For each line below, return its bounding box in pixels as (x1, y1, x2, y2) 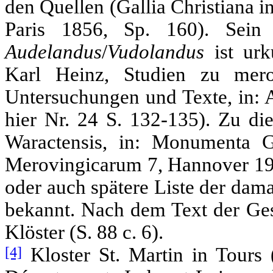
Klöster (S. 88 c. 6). (5, 221, 163, 243)
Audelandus (5, 40, 102, 63)
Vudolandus (107, 40, 214, 63)
